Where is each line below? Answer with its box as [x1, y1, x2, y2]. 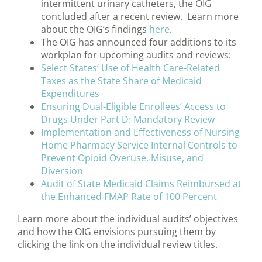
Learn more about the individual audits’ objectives [18, 212, 238, 226]
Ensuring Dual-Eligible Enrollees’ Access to [41, 100, 226, 113]
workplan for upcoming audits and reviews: [41, 49, 231, 62]
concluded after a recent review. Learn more [41, 10, 239, 23]
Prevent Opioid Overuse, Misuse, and [41, 151, 204, 165]
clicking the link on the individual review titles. [18, 238, 218, 251]
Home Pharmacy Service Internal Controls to [41, 139, 237, 152]
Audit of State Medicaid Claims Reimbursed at [41, 177, 242, 191]
